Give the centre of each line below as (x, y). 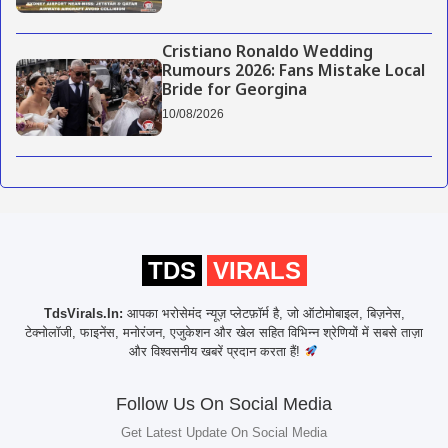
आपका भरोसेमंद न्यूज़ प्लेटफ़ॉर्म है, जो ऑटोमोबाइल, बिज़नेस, (263, 313)
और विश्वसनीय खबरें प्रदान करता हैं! (217, 351)
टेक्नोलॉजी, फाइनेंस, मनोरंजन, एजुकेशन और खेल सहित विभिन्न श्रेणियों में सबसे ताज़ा (224, 332)
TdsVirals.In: (83, 313)
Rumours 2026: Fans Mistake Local (293, 73)
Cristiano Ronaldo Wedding (267, 54)
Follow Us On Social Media (224, 403)
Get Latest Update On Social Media (224, 432)
